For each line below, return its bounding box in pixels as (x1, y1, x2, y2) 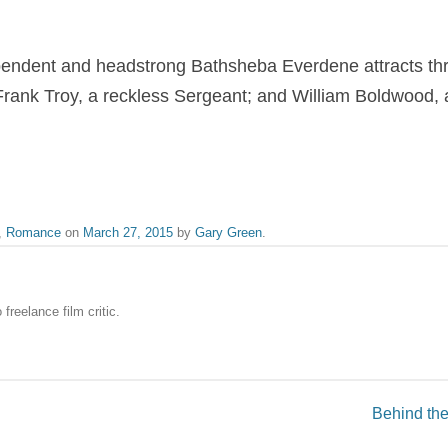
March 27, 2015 (83, 225, 173, 240)
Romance (6, 225, 61, 240)
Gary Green (195, 225, 262, 240)
